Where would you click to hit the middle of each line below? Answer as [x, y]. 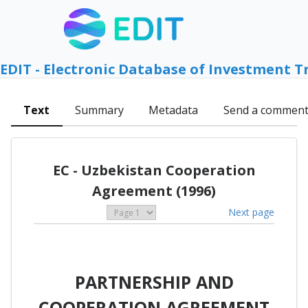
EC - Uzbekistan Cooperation [154, 170]
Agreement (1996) [154, 190]
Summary [99, 110]
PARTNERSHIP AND [154, 282]
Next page [251, 212]
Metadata [174, 110]
